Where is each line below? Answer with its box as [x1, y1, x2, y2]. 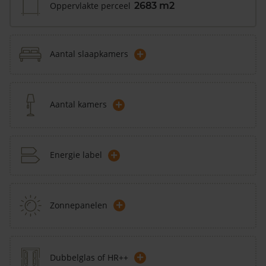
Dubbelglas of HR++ [50, 251, 128, 263]
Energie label [50, 149, 102, 161]
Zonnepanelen [50, 199, 107, 211]
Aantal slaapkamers [50, 48, 128, 60]
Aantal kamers [50, 99, 107, 110]
